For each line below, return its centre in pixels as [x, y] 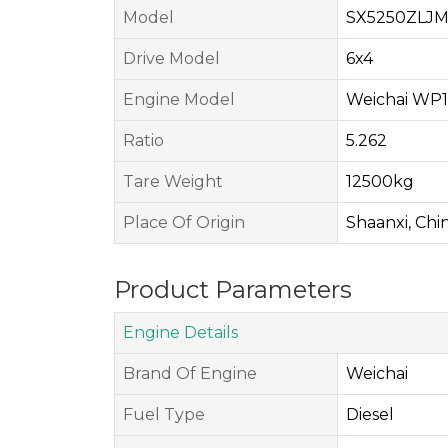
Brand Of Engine [190, 373]
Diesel [370, 414]
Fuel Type [164, 414]
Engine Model [179, 99]
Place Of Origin [184, 222]
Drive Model [171, 58]
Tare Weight [173, 181]
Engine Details [180, 332]
